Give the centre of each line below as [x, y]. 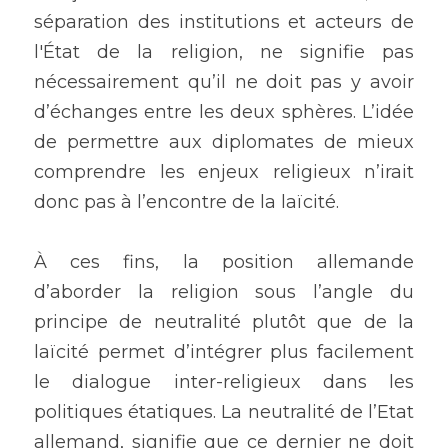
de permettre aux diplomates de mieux [224, 142]
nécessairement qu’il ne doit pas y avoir [224, 82]
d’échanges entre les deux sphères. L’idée [224, 112]
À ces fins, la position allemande [224, 262]
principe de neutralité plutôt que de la [224, 322]
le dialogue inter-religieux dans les [224, 382]
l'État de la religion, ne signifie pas [224, 52]
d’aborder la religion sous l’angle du [224, 292]
